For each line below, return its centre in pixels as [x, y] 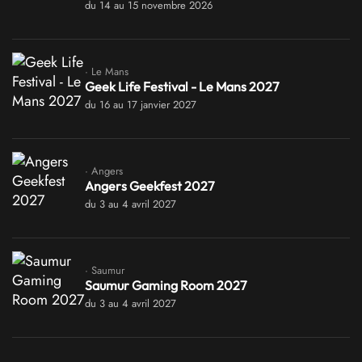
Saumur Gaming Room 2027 [166, 285]
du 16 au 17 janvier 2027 [141, 104]
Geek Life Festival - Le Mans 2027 [182, 86]
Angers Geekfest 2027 [149, 185]
